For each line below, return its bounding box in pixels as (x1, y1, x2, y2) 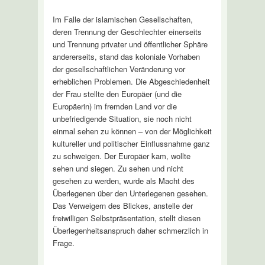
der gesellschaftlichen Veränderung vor (52, 63, 185, 75)
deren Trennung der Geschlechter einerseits (52, 25, 202, 37)
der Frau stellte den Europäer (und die (52, 88, 182, 99)
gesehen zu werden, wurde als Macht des (52, 174, 195, 186)
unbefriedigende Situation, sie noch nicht (52, 112, 192, 124)
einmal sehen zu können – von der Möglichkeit (52, 125, 212, 137)
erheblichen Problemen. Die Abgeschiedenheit (52, 75, 210, 87)
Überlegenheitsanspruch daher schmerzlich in (52, 224, 208, 236)
